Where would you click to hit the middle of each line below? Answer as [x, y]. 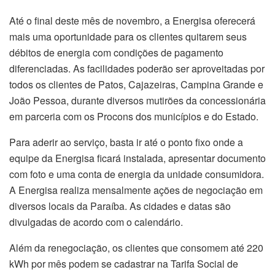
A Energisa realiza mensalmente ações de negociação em [136, 190]
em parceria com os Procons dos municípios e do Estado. [134, 116]
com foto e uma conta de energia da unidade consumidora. [137, 174]
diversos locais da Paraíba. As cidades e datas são [120, 206]
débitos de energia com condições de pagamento [116, 52]
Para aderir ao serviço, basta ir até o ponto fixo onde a [126, 142]
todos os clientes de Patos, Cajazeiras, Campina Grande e [136, 84]
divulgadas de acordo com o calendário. [96, 222]
